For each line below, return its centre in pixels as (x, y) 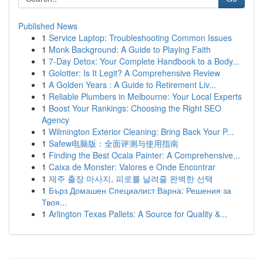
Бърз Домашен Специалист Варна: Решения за (140, 190)
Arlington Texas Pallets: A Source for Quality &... (138, 214)
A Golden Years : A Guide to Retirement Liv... (132, 85)
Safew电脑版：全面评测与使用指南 (114, 143)
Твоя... (54, 202)
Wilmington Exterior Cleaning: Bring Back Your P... (141, 131)
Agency (55, 120)
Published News (48, 26)
